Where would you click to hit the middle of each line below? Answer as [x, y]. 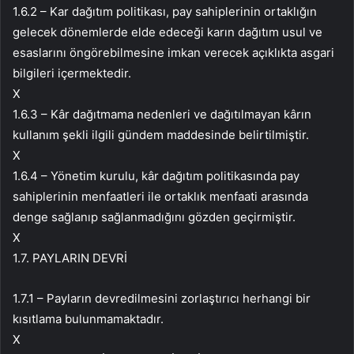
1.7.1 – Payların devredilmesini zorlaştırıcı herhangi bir [162, 299]
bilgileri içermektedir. [72, 73]
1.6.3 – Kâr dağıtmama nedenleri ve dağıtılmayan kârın [162, 115]
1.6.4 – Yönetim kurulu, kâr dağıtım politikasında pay [156, 176]
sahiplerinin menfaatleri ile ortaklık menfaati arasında [160, 197]
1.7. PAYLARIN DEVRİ [70, 258]
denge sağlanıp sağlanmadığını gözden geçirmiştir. [154, 217]
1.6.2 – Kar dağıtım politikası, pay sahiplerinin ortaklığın [165, 12]
